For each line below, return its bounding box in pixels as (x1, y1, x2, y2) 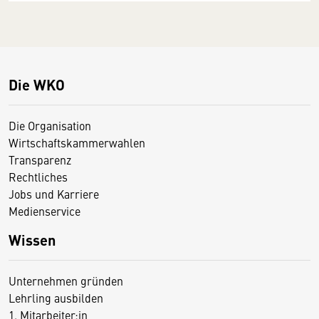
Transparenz (9, 151, 71, 167)
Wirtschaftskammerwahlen (9, 134, 145, 150)
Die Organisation (9, 117, 91, 133)
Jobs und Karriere (9, 185, 99, 202)
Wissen (9, 229, 56, 250)
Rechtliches (9, 168, 68, 184)
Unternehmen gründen (9, 272, 123, 288)
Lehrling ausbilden (9, 289, 103, 305)
